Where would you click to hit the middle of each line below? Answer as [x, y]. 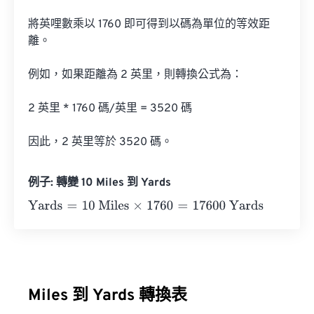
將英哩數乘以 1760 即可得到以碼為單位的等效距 [149, 25]
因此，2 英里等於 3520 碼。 [100, 142]
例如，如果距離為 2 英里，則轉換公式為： [135, 75]
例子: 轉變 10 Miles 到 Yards [100, 183]
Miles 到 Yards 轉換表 [108, 296]
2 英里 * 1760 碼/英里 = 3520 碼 [110, 109]
